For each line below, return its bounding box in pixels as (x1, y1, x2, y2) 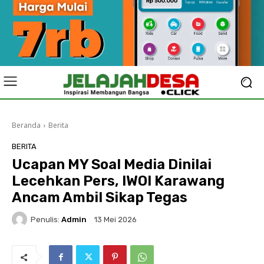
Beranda (12, 120, 41, 130)
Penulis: (31, 214, 60, 224)
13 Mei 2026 (94, 215, 137, 225)
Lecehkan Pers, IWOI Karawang (12, 173, 225, 189)
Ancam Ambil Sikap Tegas (12, 189, 187, 206)
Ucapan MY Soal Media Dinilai (12, 156, 212, 173)
